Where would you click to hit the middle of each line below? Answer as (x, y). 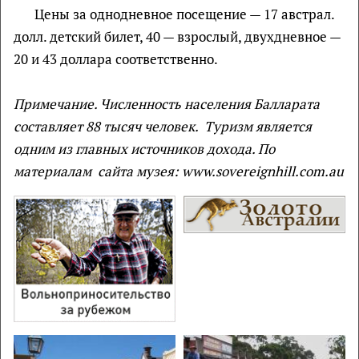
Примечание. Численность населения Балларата (167, 104)
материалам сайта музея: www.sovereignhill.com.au (179, 171)
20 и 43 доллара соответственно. (116, 59)
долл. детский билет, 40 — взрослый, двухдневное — (177, 36)
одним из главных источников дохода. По (144, 149)
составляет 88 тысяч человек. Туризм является (163, 126)
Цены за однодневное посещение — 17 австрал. (184, 14)
